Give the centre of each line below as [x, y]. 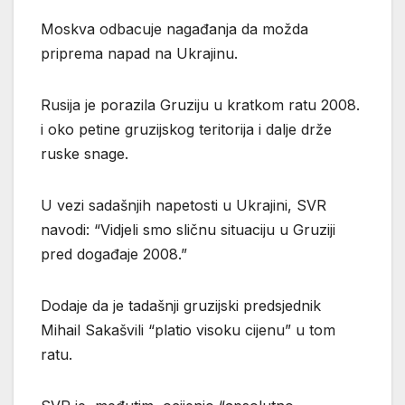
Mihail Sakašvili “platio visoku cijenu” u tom [188, 330]
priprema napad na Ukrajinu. [139, 53]
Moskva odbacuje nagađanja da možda [174, 28]
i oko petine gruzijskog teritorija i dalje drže [186, 129]
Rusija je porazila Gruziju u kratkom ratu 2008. [200, 104]
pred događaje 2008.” [114, 254]
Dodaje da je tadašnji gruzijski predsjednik [181, 305]
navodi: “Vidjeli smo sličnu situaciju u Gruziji [188, 229]
